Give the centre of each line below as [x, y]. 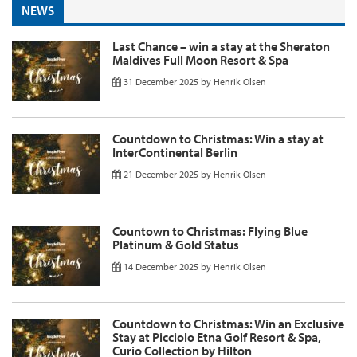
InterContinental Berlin [175, 152]
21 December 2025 [161, 174]
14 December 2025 [161, 266]
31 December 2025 [161, 81]
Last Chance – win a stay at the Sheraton [221, 46]
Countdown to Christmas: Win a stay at [218, 138]
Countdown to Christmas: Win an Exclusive [228, 323]
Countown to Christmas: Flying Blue [210, 231]
